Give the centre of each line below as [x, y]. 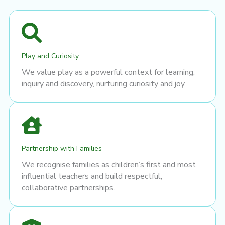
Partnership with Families [62, 148]
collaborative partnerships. [68, 188]
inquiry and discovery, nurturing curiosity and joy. [104, 84]
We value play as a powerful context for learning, [108, 72]
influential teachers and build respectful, [92, 176]
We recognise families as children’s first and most [109, 164]
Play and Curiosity [50, 56]
